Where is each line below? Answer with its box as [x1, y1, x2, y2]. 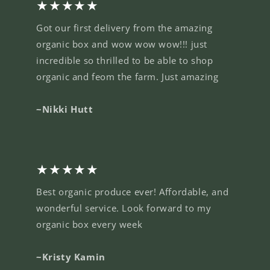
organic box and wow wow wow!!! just [36, 37, 208, 50]
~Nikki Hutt [36, 102, 93, 115]
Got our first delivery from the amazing [36, 21, 213, 34]
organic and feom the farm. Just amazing [36, 70, 219, 83]
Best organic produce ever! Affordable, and [36, 185, 229, 198]
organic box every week [36, 218, 143, 230]
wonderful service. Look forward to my [36, 201, 212, 214]
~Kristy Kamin [36, 250, 105, 263]
